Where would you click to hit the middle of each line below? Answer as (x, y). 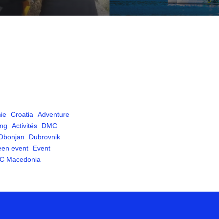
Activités (24, 126)
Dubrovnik (44, 137)
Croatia (22, 114)
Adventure (54, 114)
